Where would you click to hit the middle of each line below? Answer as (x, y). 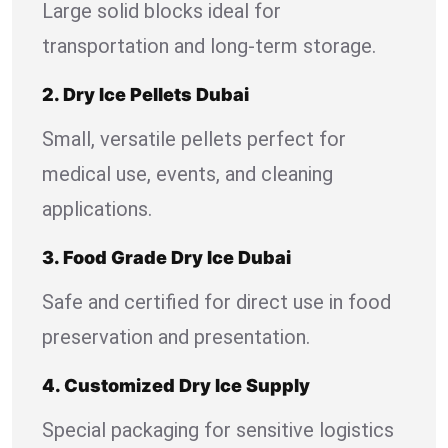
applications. (97, 208)
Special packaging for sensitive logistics (218, 429)
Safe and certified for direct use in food (216, 301)
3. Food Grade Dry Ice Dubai (166, 257)
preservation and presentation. (176, 336)
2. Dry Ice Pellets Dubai (145, 94)
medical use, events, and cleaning (187, 173)
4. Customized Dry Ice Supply (176, 385)
